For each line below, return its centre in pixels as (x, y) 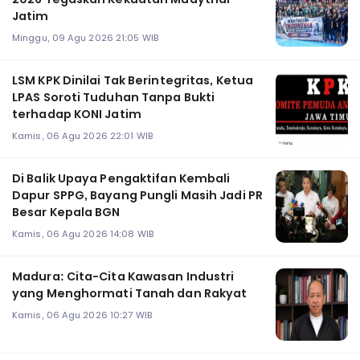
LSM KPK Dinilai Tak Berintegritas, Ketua (133, 80)
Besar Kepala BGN (66, 212)
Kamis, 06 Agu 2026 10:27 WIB (82, 315)
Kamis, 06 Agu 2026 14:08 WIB (83, 234)
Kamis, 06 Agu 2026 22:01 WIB (82, 136)
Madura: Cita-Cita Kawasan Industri (123, 276)
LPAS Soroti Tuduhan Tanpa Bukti (114, 97)
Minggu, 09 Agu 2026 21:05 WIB (85, 38)
